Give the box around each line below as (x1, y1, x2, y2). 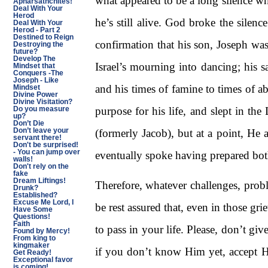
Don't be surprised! (13, 141, 78, 148)
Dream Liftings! (13, 177, 66, 184)
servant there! (13, 134, 62, 141)
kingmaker (13, 242, 50, 249)
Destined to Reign (13, 33, 74, 41)
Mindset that (13, 62, 55, 69)
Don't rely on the (13, 163, 69, 170)
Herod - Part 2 (13, 26, 60, 33)
